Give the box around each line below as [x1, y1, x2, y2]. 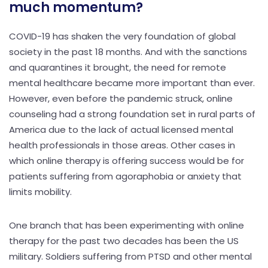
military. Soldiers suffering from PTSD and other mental [9, 249, 252, 263]
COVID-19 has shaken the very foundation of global [9, 29, 236, 42]
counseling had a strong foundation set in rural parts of [9, 107, 255, 120]
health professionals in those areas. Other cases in [9, 138, 235, 151]
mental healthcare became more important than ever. [9, 76, 255, 89]
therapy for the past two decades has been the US [9, 234, 239, 247]
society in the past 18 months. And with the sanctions [9, 45, 247, 58]
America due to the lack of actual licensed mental [9, 123, 233, 136]
